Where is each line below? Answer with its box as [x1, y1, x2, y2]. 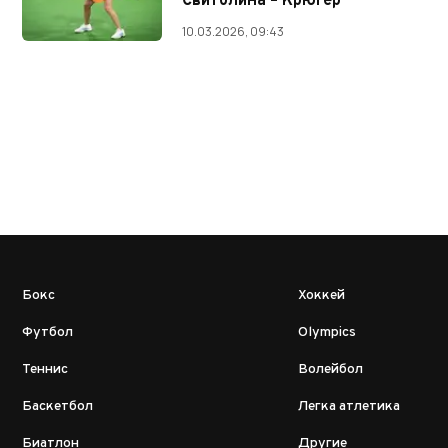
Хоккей [298, 287, 345, 305]
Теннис [22, 361, 68, 379]
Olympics [298, 324, 356, 342]
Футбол [22, 324, 73, 342]
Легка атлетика [298, 398, 400, 416]
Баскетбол [22, 398, 93, 416]
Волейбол [298, 361, 363, 379]
